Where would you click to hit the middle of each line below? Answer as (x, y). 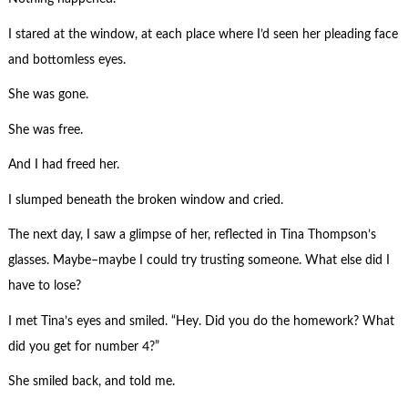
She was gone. (48, 95)
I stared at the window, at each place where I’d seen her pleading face (203, 34)
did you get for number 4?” (83, 347)
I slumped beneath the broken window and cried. (145, 200)
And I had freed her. (63, 165)
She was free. (45, 130)
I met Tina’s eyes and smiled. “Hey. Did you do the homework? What (201, 321)
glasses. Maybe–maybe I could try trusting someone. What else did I (199, 261)
